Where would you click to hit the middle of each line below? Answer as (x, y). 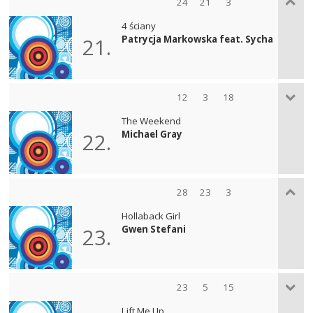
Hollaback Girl (151, 216)
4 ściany (139, 26)
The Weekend (152, 121)
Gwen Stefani (154, 229)
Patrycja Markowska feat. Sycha (198, 39)
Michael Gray (152, 134)
